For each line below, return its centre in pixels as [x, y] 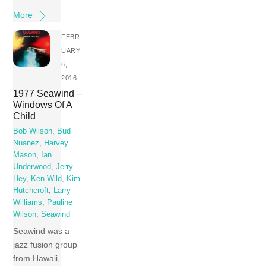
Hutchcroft [31, 191]
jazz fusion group [45, 244]
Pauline [60, 203]
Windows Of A [43, 104]
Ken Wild [47, 179]
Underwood [32, 167]
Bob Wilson [33, 132]
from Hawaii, [37, 258]
